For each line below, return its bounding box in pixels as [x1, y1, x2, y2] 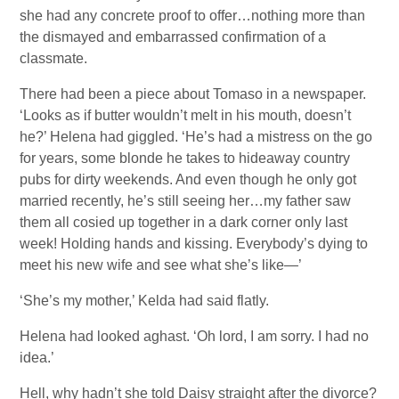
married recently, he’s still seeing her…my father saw [20, 193, 352, 209]
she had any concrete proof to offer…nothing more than [20, 8, 366, 24]
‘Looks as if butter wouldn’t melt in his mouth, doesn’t [20, 108, 352, 124]
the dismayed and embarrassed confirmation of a [20, 29, 327, 45]
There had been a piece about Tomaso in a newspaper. [20, 86, 367, 102]
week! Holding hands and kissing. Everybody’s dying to [20, 236, 369, 252]
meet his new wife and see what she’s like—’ [20, 257, 303, 273]
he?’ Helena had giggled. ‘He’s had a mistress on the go [20, 129, 373, 145]
